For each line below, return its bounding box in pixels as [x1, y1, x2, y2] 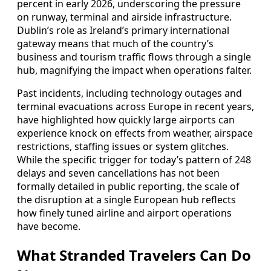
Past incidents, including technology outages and [17, 87, 242, 100]
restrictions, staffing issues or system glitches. [17, 140, 229, 154]
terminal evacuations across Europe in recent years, [17, 100, 254, 114]
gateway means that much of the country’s [17, 37, 214, 51]
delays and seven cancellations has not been [17, 166, 220, 180]
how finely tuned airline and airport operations [17, 206, 232, 220]
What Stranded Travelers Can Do [17, 244, 251, 265]
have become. [17, 220, 80, 233]
